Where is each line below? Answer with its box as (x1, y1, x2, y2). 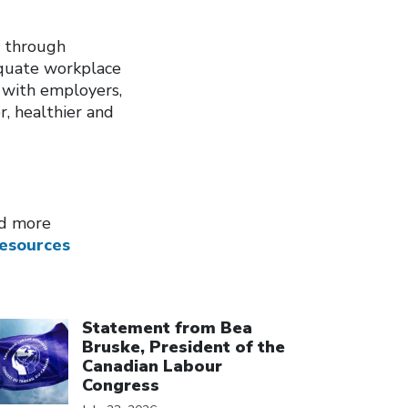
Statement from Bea (82, 317, 252, 339)
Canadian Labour (82, 355, 222, 377)
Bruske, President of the (82, 336, 285, 358)
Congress (82, 374, 159, 396)
